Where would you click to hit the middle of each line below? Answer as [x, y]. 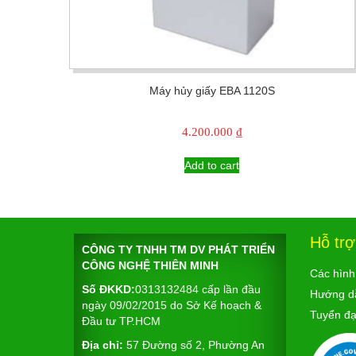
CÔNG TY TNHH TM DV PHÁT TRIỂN [178, 250]
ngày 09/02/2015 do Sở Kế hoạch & [172, 306]
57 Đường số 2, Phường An [194, 345]
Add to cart [212, 166]
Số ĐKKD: [108, 290]
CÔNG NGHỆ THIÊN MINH [150, 266]
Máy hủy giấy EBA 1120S [212, 90]
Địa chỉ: [103, 345]
